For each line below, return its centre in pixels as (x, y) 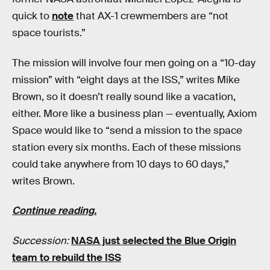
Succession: (42, 240)
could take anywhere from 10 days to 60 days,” (121, 164)
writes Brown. (43, 181)
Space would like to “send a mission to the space (127, 130)
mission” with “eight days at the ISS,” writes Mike (126, 80)
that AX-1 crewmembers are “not (151, 16)
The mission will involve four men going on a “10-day (134, 63)
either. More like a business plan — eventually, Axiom (134, 113)
